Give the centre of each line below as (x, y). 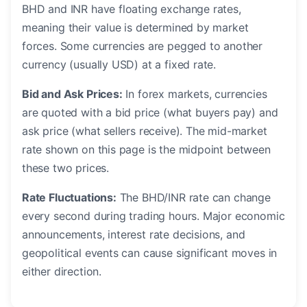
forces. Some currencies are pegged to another (143, 46)
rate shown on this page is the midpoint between (146, 150)
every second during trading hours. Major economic (153, 216)
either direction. (62, 272)
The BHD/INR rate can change (193, 198)
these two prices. (66, 168)
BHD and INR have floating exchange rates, (132, 9)
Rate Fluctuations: (69, 198)
